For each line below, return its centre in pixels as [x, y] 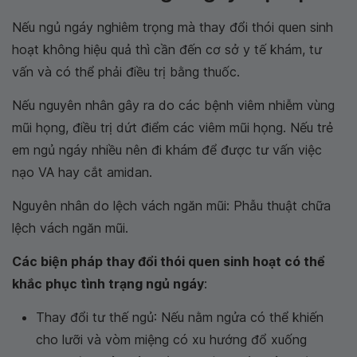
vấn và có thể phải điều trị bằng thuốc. [126, 72]
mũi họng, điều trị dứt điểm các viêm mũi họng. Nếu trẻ [173, 127]
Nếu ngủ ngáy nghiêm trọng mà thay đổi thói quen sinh [173, 27]
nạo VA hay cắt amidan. [82, 172]
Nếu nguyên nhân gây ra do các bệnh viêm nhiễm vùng [173, 105]
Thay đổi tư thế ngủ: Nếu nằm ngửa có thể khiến [180, 317]
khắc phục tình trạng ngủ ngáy [108, 284]
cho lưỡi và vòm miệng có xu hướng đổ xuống [171, 339]
